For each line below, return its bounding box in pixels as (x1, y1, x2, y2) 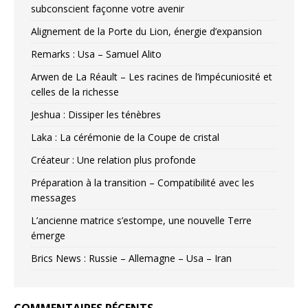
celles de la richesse (31, 85, 119, 99)
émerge (31, 229, 65, 243)
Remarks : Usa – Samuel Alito (31, 47, 162, 61)
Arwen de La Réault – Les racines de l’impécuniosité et (31, 70, 272, 84)
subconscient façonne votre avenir (31, 2, 184, 16)
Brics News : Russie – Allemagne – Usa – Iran (31, 252, 232, 265)
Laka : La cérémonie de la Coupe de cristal (31, 131, 219, 144)
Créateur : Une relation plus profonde (31, 153, 196, 167)
